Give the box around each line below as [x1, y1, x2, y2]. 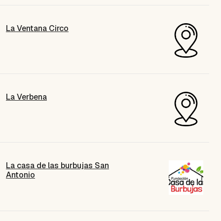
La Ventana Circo [6, 23, 69, 34]
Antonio [6, 169, 35, 180]
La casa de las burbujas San [6, 160, 109, 171]
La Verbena [6, 91, 47, 102]
